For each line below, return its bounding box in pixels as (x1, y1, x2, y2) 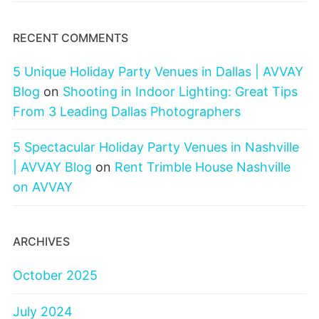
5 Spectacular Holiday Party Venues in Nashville (13, 140, 299, 155)
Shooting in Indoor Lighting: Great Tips (63, 83, 298, 99)
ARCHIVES (13, 234, 70, 249)
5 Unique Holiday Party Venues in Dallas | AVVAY (13, 63, 303, 79)
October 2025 (13, 268, 98, 283)
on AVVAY (13, 179, 73, 195)
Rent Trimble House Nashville (115, 159, 291, 175)
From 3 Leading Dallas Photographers (13, 103, 241, 119)
